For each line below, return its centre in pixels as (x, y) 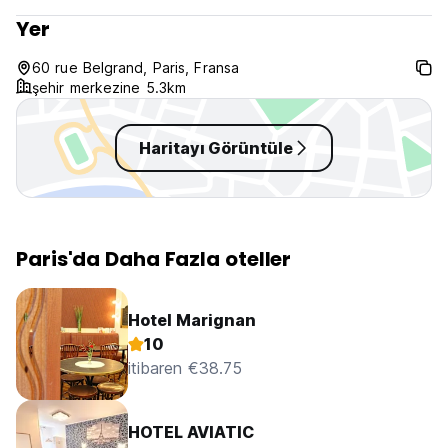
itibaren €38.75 (185, 368)
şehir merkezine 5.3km (109, 87)
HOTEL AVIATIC (191, 432)
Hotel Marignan (192, 320)
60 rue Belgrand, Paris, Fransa (135, 67)
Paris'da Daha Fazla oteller (154, 259)
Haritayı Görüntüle (216, 148)
